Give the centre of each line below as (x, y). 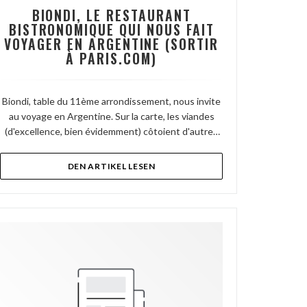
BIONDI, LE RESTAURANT (111, 15)
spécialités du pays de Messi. (111, 146)
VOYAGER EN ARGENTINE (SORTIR (112, 44)
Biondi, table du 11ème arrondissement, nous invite (112, 101)
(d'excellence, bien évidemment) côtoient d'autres (112, 131)
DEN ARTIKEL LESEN (111, 166)
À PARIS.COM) (111, 59)
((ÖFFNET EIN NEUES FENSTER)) (224, 165)
